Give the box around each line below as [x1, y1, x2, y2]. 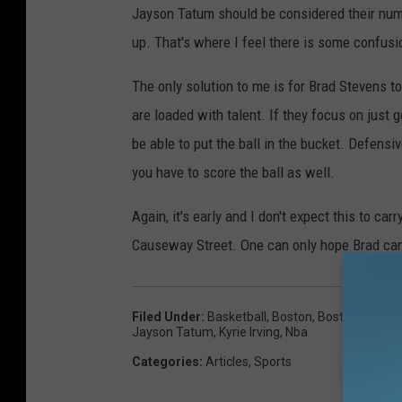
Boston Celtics [318, 310, 398, 325]
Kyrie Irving [219, 325, 280, 340]
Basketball [207, 310, 267, 325]
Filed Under [132, 310, 201, 325]
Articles [205, 354, 249, 370]
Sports [254, 354, 292, 370]
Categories [132, 354, 199, 370]
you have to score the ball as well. [132, 163, 335, 182]
